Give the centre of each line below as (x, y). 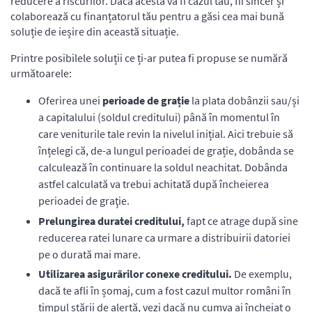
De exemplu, (262, 274)
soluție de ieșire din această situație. (95, 31)
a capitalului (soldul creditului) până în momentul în (159, 117)
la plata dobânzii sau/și (245, 100)
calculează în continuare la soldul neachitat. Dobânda (163, 167)
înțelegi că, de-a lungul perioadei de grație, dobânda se (166, 150)
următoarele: (41, 73)
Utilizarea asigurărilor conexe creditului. (135, 274)
